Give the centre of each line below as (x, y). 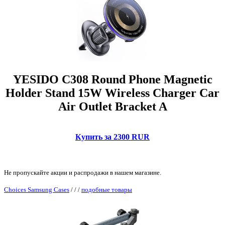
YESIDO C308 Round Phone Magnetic (113, 80)
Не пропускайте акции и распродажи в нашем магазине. (83, 172)
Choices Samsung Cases (37, 189)
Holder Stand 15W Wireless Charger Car (113, 93)
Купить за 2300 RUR (113, 137)
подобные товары (107, 189)
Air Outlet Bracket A (113, 107)
